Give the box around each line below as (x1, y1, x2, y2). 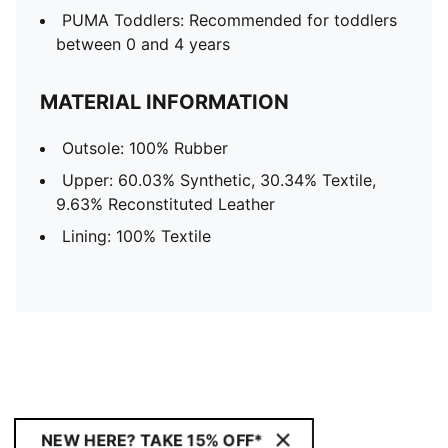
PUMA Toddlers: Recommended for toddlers (62, 10, 397, 30)
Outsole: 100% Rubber (62, 138, 228, 158)
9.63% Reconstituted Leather (56, 194, 275, 214)
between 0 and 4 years (56, 34, 230, 54)
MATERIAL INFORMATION (40, 90, 289, 114)
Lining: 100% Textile (62, 226, 211, 246)
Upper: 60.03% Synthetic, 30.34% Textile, (62, 170, 376, 190)
